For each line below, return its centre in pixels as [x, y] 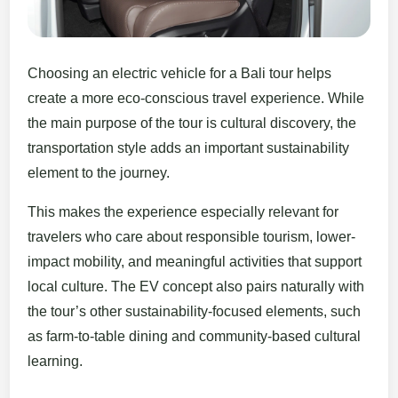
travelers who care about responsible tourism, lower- [192, 236]
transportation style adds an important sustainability [189, 147]
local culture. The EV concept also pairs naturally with [196, 286]
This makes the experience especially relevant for [183, 211]
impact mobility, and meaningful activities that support [195, 261]
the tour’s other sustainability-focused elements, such [195, 311]
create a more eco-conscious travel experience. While [196, 98]
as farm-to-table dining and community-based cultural [195, 336]
